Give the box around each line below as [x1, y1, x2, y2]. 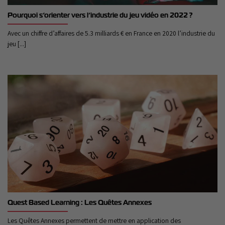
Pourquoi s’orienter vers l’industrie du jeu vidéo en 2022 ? [8, 11, 193, 20]
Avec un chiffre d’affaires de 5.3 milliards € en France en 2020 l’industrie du [8, 29, 215, 38]
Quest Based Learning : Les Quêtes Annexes [8, 197, 152, 207]
